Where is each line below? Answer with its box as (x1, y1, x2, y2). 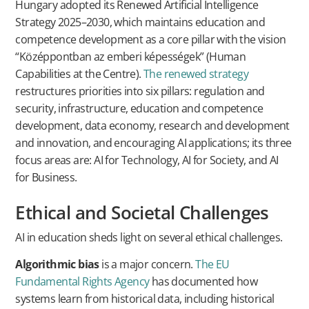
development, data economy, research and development (15, 117, 290, 133)
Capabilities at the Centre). (15, 66, 143, 81)
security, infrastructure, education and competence (15, 100, 263, 116)
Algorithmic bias (15, 256, 99, 272)
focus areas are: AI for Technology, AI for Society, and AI (15, 152, 279, 168)
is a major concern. (99, 256, 196, 272)
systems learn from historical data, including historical (15, 290, 275, 306)
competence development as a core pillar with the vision (15, 31, 286, 47)
